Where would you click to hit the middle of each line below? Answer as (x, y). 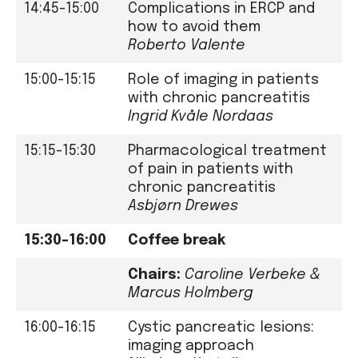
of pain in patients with (211, 169)
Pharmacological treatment (227, 151)
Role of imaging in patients (223, 80)
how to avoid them (194, 27)
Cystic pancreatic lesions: (221, 327)
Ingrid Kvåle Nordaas (201, 116)
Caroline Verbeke (245, 274)
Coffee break (177, 240)
